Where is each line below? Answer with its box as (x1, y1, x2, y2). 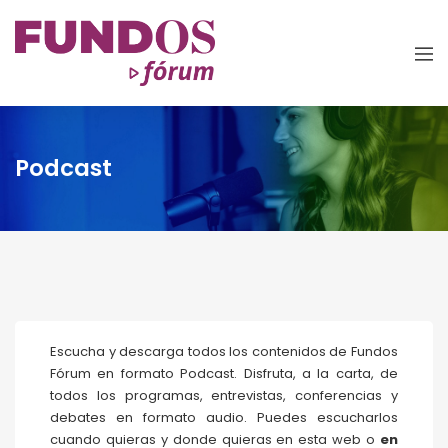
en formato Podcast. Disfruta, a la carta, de (91, 364, 398, 384)
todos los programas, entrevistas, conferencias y (50, 386, 398, 406)
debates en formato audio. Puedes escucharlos (50, 408, 398, 428)
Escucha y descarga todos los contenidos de (50, 342, 351, 362)
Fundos (351, 342, 398, 362)
